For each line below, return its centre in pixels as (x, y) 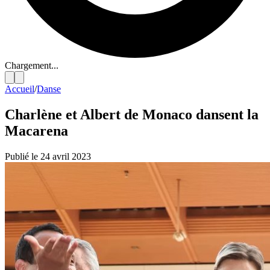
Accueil (20, 89)
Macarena (36, 130)
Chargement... (32, 65)
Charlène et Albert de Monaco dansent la (132, 114)
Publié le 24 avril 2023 (48, 156)
